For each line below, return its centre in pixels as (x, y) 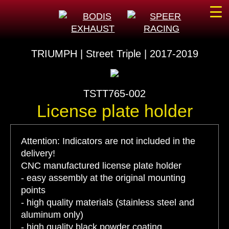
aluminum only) (52, 215)
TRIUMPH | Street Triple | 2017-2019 (114, 54)
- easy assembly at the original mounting (103, 178)
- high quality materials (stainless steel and (108, 202)
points (33, 190)
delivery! (38, 153)
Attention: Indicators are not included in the (108, 141)
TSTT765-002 (114, 94)
